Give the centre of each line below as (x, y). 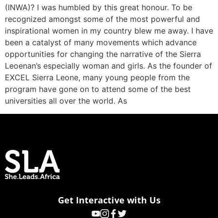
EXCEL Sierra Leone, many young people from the (97, 78)
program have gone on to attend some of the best (98, 89)
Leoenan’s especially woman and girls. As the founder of (109, 66)
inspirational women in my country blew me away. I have (109, 31)
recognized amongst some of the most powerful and (102, 19)
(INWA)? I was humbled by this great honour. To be (99, 8)
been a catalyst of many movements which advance (101, 43)
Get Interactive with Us (109, 200)
